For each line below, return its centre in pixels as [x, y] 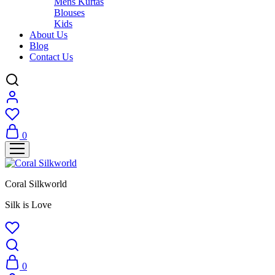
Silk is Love [28, 205]
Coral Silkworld [36, 184]
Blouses [69, 13]
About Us [48, 35]
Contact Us [51, 57]
